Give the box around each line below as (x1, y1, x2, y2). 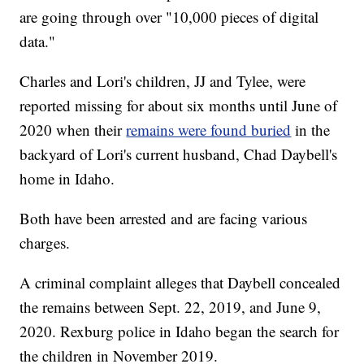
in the (291, 119, 331, 141)
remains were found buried (126, 119, 292, 141)
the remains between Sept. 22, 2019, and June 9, (19, 297, 322, 318)
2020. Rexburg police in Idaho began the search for (19, 321, 340, 342)
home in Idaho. (19, 168, 115, 189)
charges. (19, 232, 71, 253)
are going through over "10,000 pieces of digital (19, 6, 319, 28)
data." (19, 31, 56, 52)
